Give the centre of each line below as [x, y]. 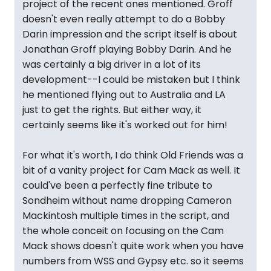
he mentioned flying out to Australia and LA [124, 95]
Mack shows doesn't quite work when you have [133, 246]
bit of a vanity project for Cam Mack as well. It [131, 171]
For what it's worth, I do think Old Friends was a [133, 155]
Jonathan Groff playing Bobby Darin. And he [127, 50]
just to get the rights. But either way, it [112, 110]
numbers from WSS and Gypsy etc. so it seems [133, 261]
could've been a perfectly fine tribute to [117, 186]
